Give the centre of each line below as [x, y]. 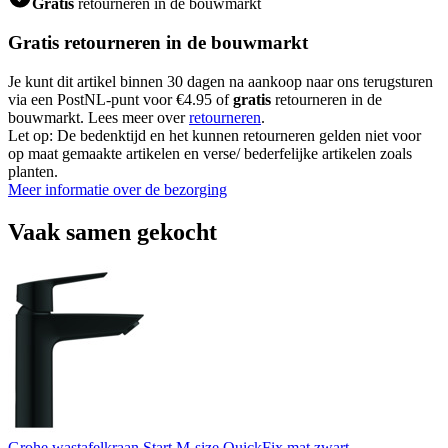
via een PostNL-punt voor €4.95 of [120, 99]
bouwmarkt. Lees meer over [98, 117]
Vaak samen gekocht [112, 231]
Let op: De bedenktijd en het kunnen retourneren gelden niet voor [214, 135]
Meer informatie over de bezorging [117, 189]
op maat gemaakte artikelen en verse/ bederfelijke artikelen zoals [210, 153]
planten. [33, 171]
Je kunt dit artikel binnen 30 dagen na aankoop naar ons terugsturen [220, 81]
